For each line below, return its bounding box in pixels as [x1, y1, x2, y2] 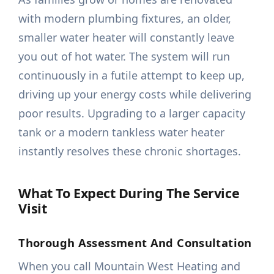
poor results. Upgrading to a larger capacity [18, 106, 246, 121]
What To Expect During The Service [18, 184, 240, 202]
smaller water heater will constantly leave [18, 30, 235, 45]
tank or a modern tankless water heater [18, 125, 225, 140]
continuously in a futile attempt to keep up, [18, 68, 245, 83]
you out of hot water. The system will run [18, 49, 231, 64]
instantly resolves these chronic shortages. [18, 144, 242, 159]
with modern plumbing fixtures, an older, [18, 11, 232, 26]
